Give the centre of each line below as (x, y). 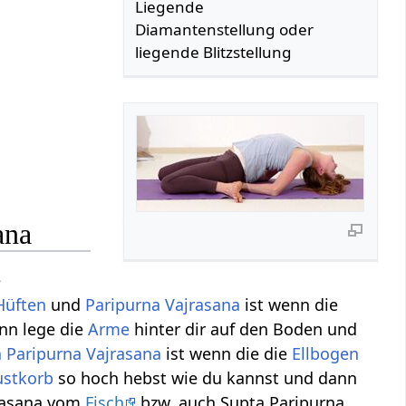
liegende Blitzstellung (214, 52)
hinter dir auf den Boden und (244, 329)
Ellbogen (326, 354)
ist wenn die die (227, 354)
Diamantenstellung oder (225, 29)
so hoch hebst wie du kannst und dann (206, 378)
